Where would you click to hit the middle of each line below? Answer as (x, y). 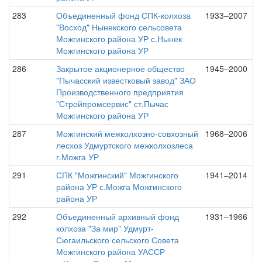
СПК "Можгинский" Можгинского (117, 175)
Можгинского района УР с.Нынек (119, 39)
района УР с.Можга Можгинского (119, 187)
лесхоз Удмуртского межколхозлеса (125, 145)
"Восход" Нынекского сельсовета (119, 27)
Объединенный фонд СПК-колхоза (123, 15)
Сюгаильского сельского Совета (118, 240)
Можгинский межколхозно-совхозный (127, 133)
